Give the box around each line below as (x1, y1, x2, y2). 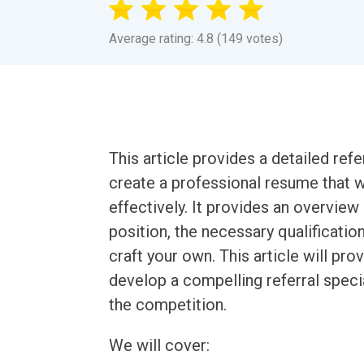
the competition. (109, 295, 227, 314)
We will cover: (109, 336, 210, 355)
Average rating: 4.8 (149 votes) (109, 31, 284, 46)
